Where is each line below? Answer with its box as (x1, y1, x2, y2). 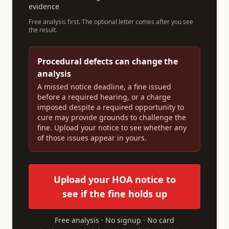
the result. (29, 26, 57, 34)
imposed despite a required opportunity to (37, 102, 184, 112)
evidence (29, 2, 59, 11)
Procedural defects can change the (37, 56, 178, 67)
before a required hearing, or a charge (37, 92, 171, 102)
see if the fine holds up (62, 188, 167, 200)
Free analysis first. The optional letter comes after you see (29, 17, 193, 26)
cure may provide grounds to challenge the (37, 112, 186, 122)
